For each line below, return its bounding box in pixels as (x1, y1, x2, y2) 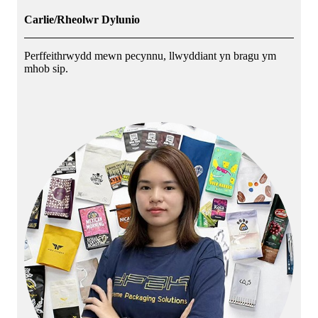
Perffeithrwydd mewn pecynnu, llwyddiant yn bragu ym (24, 49, 276, 62)
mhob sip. (24, 62, 68, 75)
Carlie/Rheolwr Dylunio (24, 13, 140, 26)
